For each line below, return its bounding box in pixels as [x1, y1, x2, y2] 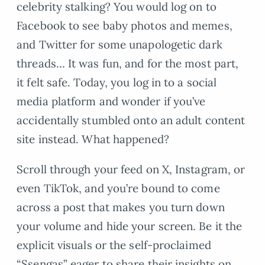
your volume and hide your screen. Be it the [17, 219, 243, 234]
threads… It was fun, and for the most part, [17, 56, 239, 71]
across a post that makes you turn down [17, 200, 225, 215]
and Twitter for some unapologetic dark [17, 37, 222, 52]
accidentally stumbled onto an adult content [17, 113, 245, 128]
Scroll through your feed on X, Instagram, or [17, 162, 245, 177]
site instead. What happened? [17, 132, 169, 147]
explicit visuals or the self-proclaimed [17, 238, 211, 253]
